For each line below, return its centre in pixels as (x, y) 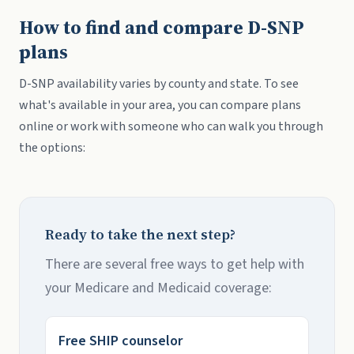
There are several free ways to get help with (175, 264)
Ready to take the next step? (140, 234)
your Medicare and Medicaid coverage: (158, 288)
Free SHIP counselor (121, 341)
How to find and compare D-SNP (161, 27)
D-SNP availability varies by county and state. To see (159, 84)
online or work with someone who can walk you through (171, 126)
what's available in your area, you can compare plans (160, 105)
